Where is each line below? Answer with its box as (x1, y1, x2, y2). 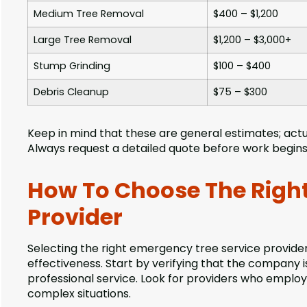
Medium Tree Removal (34, 6, 144, 21)
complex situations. (27, 285, 131, 302)
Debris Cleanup (34, 84, 109, 99)
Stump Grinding (34, 58, 110, 73)
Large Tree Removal (34, 32, 132, 47)
